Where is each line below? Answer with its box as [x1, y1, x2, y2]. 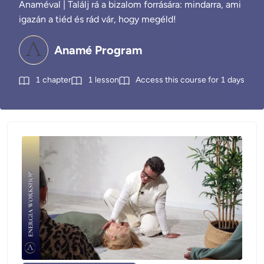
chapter [42, 75, 71, 85]
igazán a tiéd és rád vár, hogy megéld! [19, 14, 176, 25]
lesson [95, 75, 119, 85]
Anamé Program [54, 43, 142, 57]
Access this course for [136, 75, 219, 85]
